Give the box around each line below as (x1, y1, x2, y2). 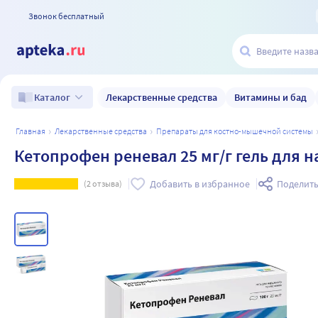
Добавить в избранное (150, 177, 251, 190)
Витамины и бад (234, 90, 307, 104)
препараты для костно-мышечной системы (162, 126, 313, 136)
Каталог (34, 91, 70, 104)
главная (19, 126, 45, 136)
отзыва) (91, 178, 122, 189)
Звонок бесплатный (28, 10, 104, 21)
